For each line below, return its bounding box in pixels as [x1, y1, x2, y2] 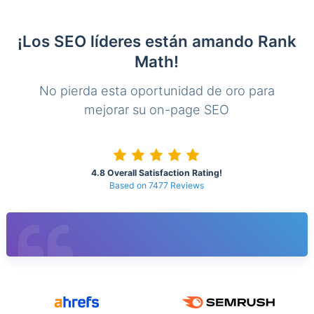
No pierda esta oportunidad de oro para [39, 82, 275, 98]
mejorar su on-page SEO [84, 101, 230, 117]
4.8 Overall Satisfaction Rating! [91, 167, 223, 178]
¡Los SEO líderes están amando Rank [17, 31, 296, 50]
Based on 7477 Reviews [109, 179, 205, 191]
